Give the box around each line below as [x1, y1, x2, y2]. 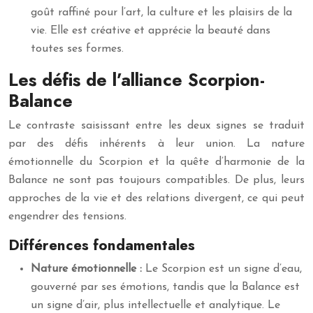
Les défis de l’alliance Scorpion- [8, 67, 265, 92]
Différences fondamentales [8, 235, 195, 256]
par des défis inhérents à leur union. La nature [8, 138, 305, 150]
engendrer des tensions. [8, 211, 126, 222]
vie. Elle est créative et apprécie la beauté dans [31, 25, 270, 36]
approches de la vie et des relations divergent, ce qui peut [8, 193, 305, 204]
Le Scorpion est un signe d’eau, [145, 263, 302, 275]
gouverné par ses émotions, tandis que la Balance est [31, 282, 300, 293]
